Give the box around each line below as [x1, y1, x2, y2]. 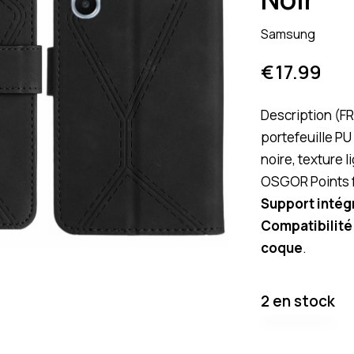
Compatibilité [261, 216, 352, 235]
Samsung [261, 24, 315, 43]
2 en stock [261, 290, 335, 311]
